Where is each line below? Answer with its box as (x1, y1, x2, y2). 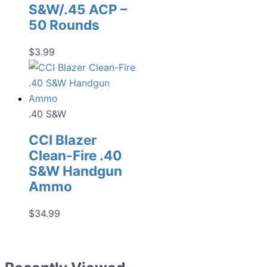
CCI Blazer (29, 132, 97, 148)
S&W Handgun (29, 163, 122, 179)
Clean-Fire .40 (29, 147, 122, 164)
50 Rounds (29, 16, 100, 33)
